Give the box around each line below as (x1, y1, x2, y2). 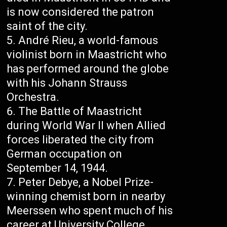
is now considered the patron (7, 6, 155, 19)
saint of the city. (7, 20, 88, 33)
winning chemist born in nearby (7, 190, 166, 203)
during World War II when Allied (7, 119, 166, 132)
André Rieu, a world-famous (18, 34, 159, 47)
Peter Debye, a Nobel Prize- (18, 176, 154, 189)
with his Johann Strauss (7, 77, 128, 90)
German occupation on (7, 147, 123, 161)
